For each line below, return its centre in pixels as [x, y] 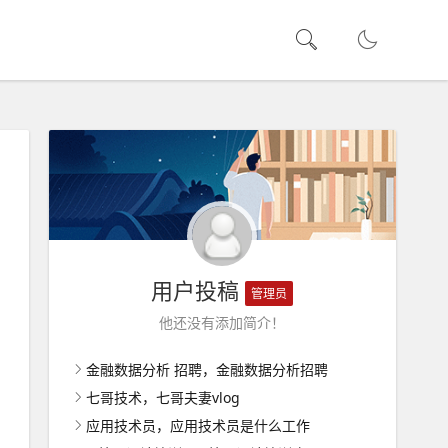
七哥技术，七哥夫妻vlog [162, 397]
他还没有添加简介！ [222, 322]
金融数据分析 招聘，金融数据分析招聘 [206, 369]
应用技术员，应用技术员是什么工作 [197, 425]
